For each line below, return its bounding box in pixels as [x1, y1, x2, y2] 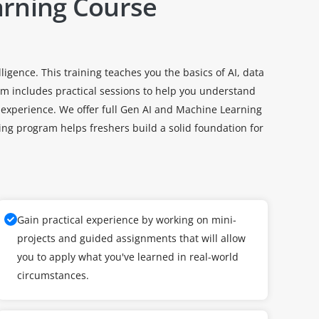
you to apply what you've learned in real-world [17, 250, 239, 263]
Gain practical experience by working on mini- [17, 213, 236, 226]
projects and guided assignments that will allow [17, 231, 246, 245]
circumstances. [17, 268, 89, 282]
